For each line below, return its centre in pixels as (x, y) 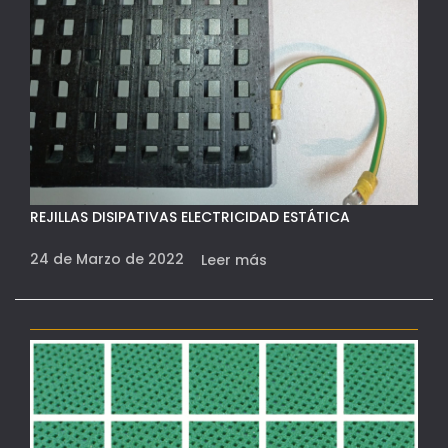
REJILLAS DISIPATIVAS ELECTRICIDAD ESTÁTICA (190, 217)
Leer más (234, 260)
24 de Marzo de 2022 (109, 259)
